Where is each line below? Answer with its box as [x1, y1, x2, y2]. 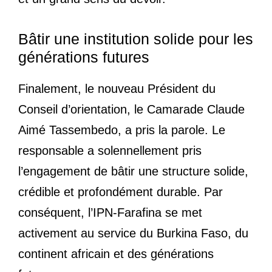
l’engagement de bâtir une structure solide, [18, 165, 248, 178]
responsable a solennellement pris [18, 144, 202, 158]
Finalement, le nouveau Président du [18, 82, 216, 96]
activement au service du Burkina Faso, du [18, 226, 248, 240]
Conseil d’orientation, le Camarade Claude [18, 103, 245, 117]
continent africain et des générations [18, 247, 214, 261]
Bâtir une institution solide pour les [18, 30, 253, 48]
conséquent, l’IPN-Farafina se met [18, 206, 202, 220]
